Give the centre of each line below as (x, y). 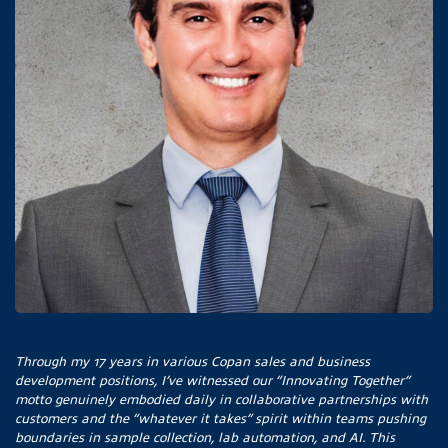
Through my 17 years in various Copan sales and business (192, 361)
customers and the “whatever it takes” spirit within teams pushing (220, 418)
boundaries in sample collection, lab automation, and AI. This (205, 437)
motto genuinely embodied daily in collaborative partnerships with (221, 399)
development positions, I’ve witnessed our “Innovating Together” (212, 380)
